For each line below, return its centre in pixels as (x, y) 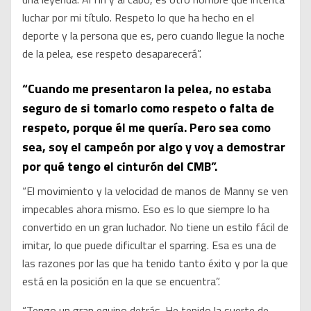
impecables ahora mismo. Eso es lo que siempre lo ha (146, 209)
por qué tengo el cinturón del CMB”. (120, 167)
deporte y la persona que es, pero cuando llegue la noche (153, 36)
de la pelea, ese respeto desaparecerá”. (112, 54)
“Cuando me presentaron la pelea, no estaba (147, 89)
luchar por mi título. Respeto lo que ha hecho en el (138, 18)
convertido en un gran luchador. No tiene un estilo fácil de (155, 227)
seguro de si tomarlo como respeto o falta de (148, 108)
